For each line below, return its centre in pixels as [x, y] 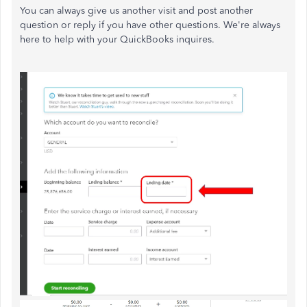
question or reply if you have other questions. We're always [150, 25]
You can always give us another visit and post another [136, 11]
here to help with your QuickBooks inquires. [119, 40]
